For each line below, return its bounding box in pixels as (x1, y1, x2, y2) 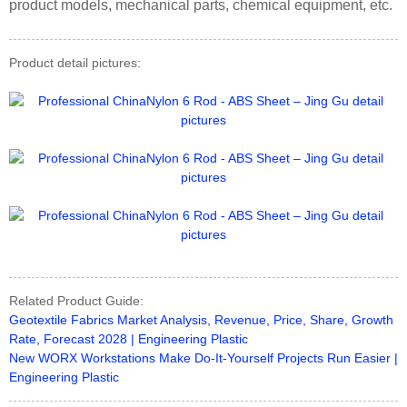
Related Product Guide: (9, 293, 144, 308)
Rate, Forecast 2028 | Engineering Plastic (9, 331, 248, 346)
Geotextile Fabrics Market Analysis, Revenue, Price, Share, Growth (9, 312, 393, 327)
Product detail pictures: (9, 55, 141, 70)
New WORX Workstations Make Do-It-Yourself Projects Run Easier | (9, 350, 398, 365)
